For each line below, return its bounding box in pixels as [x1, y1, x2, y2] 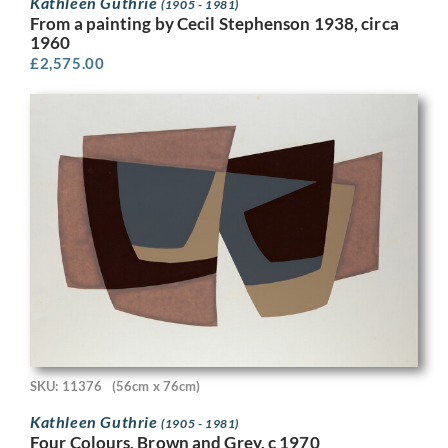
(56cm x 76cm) [112, 378, 201, 395]
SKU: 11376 [30, 378, 102, 395]
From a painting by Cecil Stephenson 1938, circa [30, 13, 399, 35]
